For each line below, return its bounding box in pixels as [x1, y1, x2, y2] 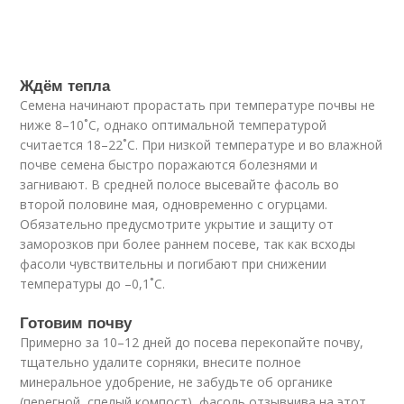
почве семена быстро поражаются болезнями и [20, 156, 318, 173]
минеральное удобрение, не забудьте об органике [20, 373, 334, 390]
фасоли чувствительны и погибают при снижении [20, 255, 327, 272]
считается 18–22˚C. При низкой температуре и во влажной [20, 136, 383, 153]
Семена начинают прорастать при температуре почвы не [20, 96, 376, 114]
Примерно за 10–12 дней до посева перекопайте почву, [20, 334, 364, 351]
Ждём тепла [20, 74, 111, 96]
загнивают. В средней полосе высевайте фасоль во [20, 176, 340, 193]
